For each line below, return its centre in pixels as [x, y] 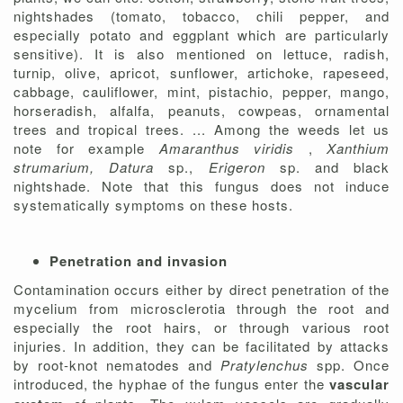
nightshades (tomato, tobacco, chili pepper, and [201, 16]
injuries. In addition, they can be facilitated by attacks [201, 346]
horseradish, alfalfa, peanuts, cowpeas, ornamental [201, 111]
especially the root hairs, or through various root [201, 327]
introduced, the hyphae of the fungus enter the [171, 384]
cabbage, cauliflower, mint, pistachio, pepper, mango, [201, 92]
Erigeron [244, 167]
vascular [359, 385]
